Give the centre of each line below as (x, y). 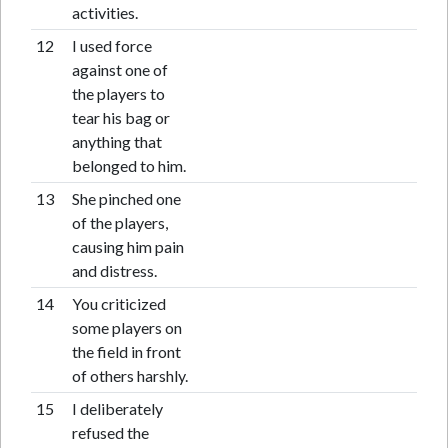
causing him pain (127, 246)
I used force (111, 45)
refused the (110, 432)
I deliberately (117, 408)
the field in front (126, 351)
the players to (118, 93)
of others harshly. (129, 375)
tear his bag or (120, 117)
